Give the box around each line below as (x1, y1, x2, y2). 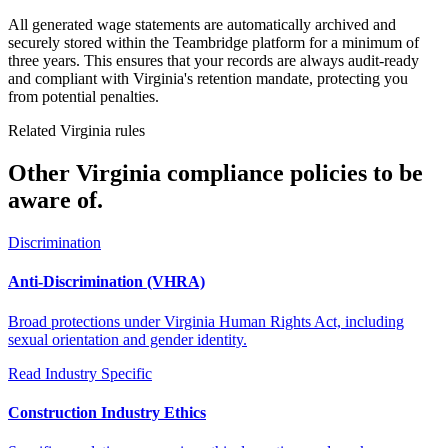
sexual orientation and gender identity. (8, 330, 247, 348)
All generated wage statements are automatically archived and (8, 16, 396, 34)
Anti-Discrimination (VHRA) (8, 273, 205, 291)
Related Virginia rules (8, 122, 145, 140)
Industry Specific (45, 364, 152, 382)
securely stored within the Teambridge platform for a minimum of (8, 34, 419, 52)
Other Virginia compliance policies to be (8, 160, 423, 187)
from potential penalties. (8, 88, 159, 106)
